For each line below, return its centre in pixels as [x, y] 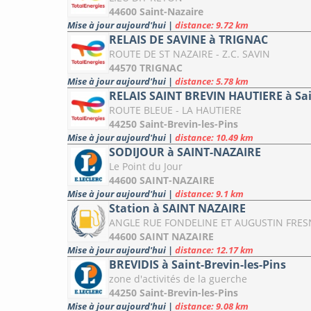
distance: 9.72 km [212, 25]
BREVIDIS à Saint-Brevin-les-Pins [197, 265]
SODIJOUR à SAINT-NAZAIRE [185, 152]
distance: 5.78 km [212, 82]
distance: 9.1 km [209, 194]
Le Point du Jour [146, 167]
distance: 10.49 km [214, 138]
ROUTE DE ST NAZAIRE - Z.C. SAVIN [190, 54]
